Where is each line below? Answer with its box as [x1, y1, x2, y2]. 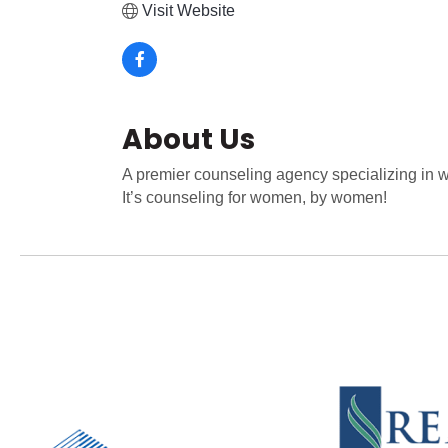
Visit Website [142, 2, 235, 19]
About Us [122, 120, 255, 159]
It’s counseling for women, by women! [122, 189, 387, 206]
